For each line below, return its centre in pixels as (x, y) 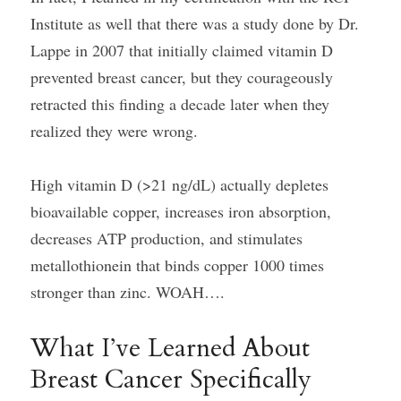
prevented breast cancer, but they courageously (182, 77)
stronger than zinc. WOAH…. (128, 292)
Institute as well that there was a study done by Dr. (195, 23)
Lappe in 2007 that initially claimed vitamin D (182, 50)
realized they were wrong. (114, 131)
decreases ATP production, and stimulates (166, 238)
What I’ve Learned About (170, 348)
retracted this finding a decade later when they (180, 104)
